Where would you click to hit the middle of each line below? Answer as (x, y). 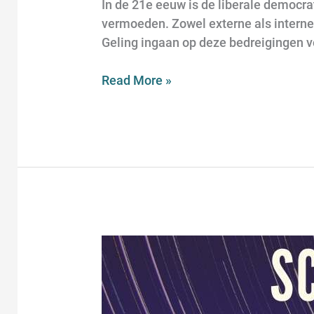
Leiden (121, 282)
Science (124, 244)
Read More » (137, 80)
